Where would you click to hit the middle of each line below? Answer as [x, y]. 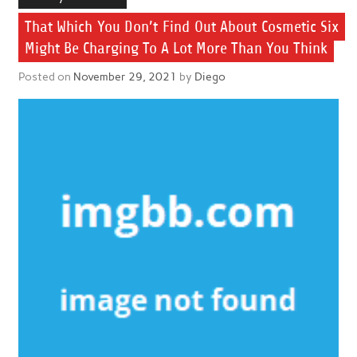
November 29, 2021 [125, 76]
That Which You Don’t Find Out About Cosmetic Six [182, 27]
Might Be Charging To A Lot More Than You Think [176, 49]
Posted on [45, 76]
